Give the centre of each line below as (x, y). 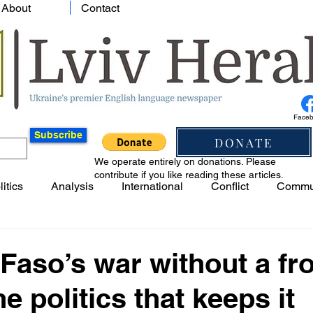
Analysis (72, 186)
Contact (100, 8)
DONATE (244, 142)
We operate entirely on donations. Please (185, 161)
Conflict (230, 186)
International (152, 186)
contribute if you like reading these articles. (189, 175)
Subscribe (58, 135)
